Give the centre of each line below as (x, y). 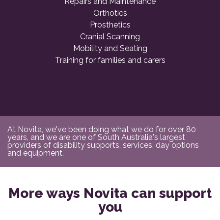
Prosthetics (110, 25)
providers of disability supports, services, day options (103, 145)
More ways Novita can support (110, 193)
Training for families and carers (110, 60)
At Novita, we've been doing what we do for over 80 (102, 129)
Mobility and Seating (110, 48)
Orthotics (110, 13)
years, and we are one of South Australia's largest (96, 137)
